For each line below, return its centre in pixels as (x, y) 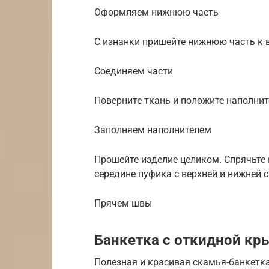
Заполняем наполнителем (153, 130)
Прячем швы (123, 203)
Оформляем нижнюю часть (156, 12)
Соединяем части (134, 71)
